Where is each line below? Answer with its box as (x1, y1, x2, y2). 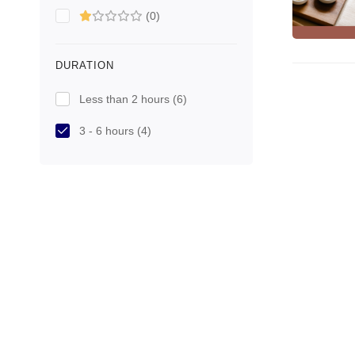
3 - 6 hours (79, 124, 137, 137)
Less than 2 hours (79, 93, 173, 105)
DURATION (55, 59, 114, 71)
